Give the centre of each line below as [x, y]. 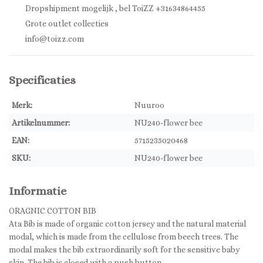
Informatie [38, 191]
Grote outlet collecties [66, 23]
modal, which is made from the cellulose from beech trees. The [124, 237]
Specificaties [42, 80]
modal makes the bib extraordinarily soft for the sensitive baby [124, 250]
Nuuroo [149, 105]
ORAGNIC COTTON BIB [53, 211]
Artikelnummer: [41, 123]
